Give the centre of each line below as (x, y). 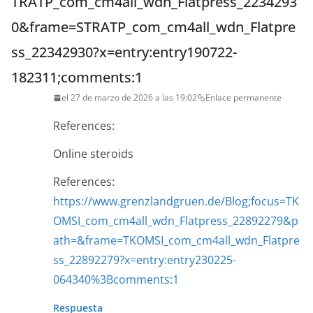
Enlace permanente (243, 98)
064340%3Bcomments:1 (116, 280)
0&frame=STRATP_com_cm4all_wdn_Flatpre (153, 27)
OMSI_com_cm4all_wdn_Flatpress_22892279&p (176, 221)
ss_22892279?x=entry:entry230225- (145, 260)
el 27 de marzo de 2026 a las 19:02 (129, 98)
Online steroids (93, 154)
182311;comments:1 (77, 78)
